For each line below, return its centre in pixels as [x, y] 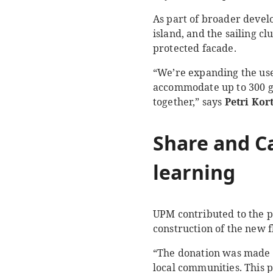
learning [194, 172]
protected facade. [195, 48]
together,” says [189, 101]
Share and [204, 143]
